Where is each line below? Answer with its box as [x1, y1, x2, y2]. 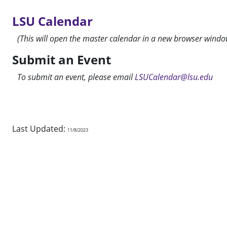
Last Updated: [12, 123, 67, 134]
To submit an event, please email [17, 71, 135, 83]
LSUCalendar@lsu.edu [135, 71, 213, 83]
